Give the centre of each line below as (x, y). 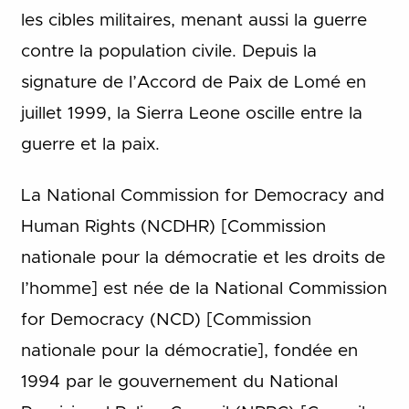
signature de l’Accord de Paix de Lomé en (193, 82)
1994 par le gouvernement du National (179, 383)
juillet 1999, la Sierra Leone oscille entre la (191, 113)
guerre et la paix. (90, 144)
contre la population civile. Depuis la (168, 51)
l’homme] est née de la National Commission (204, 289)
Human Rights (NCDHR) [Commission (173, 227)
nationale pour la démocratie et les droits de (203, 258)
